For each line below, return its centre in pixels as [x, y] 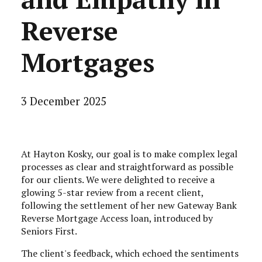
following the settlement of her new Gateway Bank [129, 205]
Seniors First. [49, 231]
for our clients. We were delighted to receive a [118, 179]
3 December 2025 [64, 101]
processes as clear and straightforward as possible [127, 166]
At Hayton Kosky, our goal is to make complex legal [129, 154]
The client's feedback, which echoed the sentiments [130, 253]
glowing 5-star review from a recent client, [113, 192]
